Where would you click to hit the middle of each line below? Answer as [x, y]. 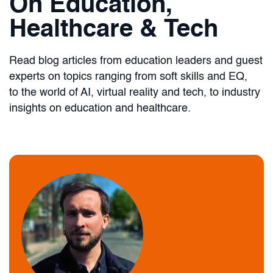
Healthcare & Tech [114, 30]
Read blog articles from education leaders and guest [136, 61]
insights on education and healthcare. [100, 108]
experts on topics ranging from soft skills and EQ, [128, 76]
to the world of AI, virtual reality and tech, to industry [135, 92]
